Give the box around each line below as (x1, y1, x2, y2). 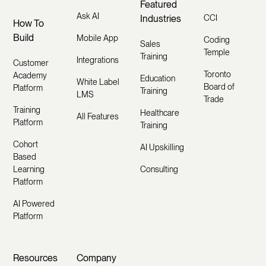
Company (77, 252, 117, 264)
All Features (77, 111, 119, 121)
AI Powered (13, 198, 55, 208)
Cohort (13, 139, 39, 149)
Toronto (203, 69, 231, 79)
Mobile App (77, 33, 119, 43)
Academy (13, 70, 47, 80)
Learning (13, 164, 45, 174)
